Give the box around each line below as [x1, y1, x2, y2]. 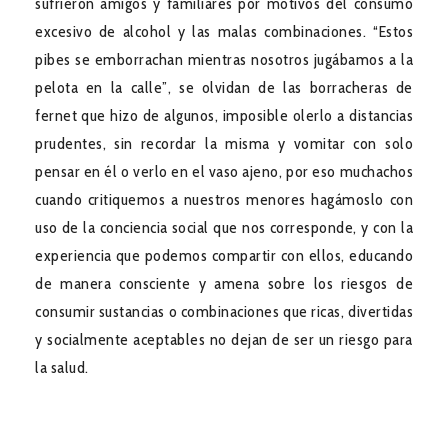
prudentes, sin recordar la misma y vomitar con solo [35, 133, 413, 153]
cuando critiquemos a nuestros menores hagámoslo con [35, 189, 413, 209]
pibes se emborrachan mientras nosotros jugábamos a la [35, 49, 413, 69]
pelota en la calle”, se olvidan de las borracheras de [35, 77, 413, 97]
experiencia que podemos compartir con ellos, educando [35, 245, 413, 265]
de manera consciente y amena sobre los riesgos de [35, 273, 413, 293]
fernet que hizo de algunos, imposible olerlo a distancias [35, 105, 413, 125]
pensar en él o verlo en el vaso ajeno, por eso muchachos [35, 161, 413, 181]
